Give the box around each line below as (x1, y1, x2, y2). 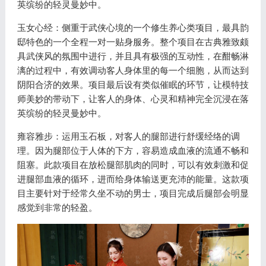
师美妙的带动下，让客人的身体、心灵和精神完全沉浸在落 (17, 93, 249, 104)
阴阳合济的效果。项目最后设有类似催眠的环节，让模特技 (17, 79, 249, 90)
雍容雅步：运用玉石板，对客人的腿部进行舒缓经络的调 (17, 131, 240, 141)
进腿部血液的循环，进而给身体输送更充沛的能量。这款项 (17, 173, 249, 184)
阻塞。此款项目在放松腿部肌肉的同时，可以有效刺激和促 (17, 159, 249, 170)
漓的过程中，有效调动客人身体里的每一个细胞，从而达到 (17, 65, 249, 75)
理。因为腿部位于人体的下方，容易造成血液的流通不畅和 (17, 145, 249, 156)
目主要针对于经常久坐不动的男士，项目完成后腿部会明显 (17, 188, 249, 198)
